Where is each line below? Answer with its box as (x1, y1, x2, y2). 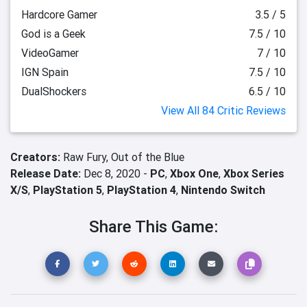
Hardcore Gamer (21, 8, 97, 21)
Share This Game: (89, 217, 218, 236)
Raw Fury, (63, 150, 111, 164)
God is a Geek (21, 27, 86, 40)
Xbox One (170, 167, 219, 180)
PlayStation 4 (107, 183, 176, 197)
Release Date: (10, 167, 81, 180)
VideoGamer (21, 46, 79, 60)
